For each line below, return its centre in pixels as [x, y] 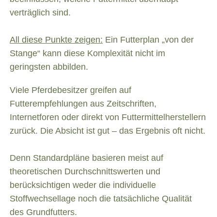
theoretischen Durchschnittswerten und [85, 172]
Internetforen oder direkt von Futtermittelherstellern [108, 117]
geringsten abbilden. [49, 67]
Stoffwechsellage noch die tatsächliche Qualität [101, 199]
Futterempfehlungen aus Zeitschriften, [83, 104]
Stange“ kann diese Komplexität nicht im [87, 54]
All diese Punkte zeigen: [56, 40]
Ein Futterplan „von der [148, 40]
